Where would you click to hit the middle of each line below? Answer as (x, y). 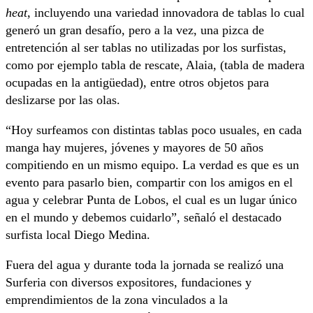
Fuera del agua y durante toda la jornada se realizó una (145, 265)
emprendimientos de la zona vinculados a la (117, 300)
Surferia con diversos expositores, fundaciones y (129, 283)
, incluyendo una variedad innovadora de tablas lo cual (166, 13)
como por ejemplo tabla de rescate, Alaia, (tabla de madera (155, 65)
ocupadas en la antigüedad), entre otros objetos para (137, 83)
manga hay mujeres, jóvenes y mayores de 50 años (134, 148)
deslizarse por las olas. (63, 100)
